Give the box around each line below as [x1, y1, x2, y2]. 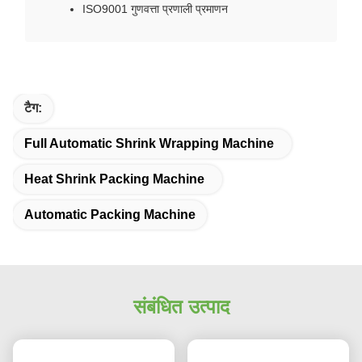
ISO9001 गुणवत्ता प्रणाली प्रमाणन [82, 2, 228, 15]
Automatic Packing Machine [24, 208, 196, 221]
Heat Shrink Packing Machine [24, 172, 204, 186]
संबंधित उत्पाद [133, 296, 229, 318]
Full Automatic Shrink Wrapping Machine [24, 137, 274, 150]
